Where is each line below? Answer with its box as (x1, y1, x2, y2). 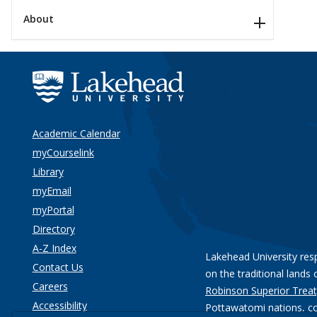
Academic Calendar (32, 127, 120, 141)
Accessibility (32, 299, 87, 313)
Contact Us (32, 260, 83, 275)
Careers (32, 279, 68, 294)
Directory (32, 222, 75, 236)
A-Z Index (32, 241, 76, 255)
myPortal (32, 203, 74, 217)
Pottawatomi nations (205, 301, 302, 315)
